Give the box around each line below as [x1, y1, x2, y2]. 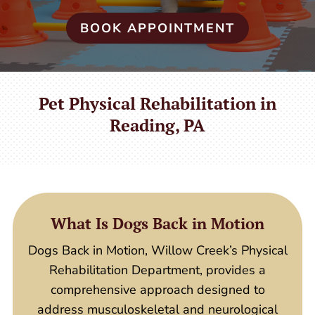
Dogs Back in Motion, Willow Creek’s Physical [27, 242, 288, 259]
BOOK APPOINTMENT [80, 19, 235, 37]
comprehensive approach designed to [50, 281, 265, 299]
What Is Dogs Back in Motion [51, 213, 264, 234]
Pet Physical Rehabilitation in [38, 92, 276, 115]
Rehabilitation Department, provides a [49, 262, 266, 279]
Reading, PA [109, 114, 205, 137]
